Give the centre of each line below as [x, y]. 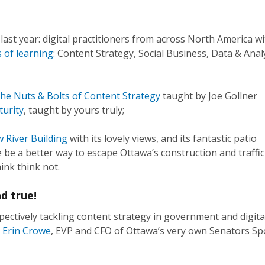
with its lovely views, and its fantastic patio [163, 138]
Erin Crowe [27, 231]
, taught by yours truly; [74, 110]
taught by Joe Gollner [210, 96]
